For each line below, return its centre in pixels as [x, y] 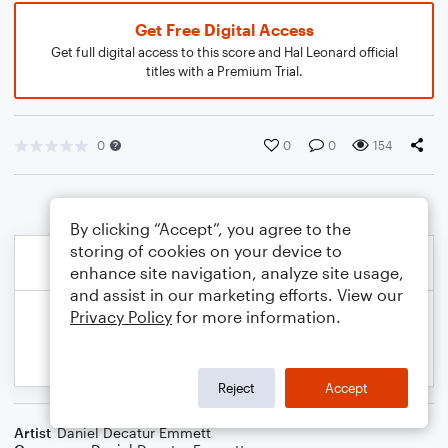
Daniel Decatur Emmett [134, 432]
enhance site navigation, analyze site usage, [237, 272]
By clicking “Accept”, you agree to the [210, 228]
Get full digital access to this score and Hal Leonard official [224, 52]
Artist [32, 432]
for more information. [256, 316]
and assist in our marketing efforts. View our [236, 294]
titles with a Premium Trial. [224, 71]
